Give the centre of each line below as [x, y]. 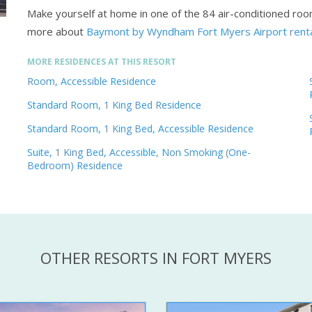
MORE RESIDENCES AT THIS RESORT [102, 62]
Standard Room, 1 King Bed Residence [114, 105]
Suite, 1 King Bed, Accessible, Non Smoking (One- [139, 153]
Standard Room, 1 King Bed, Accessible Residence [140, 129]
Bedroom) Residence [75, 166]
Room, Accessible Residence [92, 81]
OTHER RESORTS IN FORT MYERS [156, 258]
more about [55, 32]
